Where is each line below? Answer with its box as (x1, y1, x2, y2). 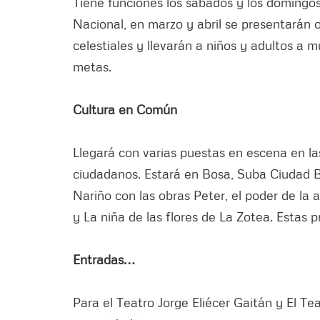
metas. (73, 58, 111, 74)
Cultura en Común (73, 101, 177, 117)
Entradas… (73, 251, 135, 267)
